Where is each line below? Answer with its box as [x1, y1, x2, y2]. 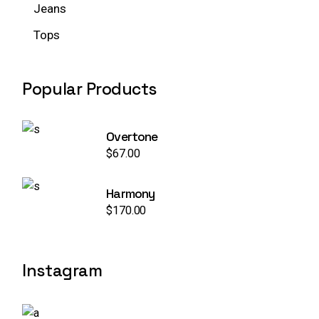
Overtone [106, 127, 158, 145]
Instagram [22, 259, 103, 281]
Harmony [106, 184, 155, 202]
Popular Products [22, 78, 157, 100]
